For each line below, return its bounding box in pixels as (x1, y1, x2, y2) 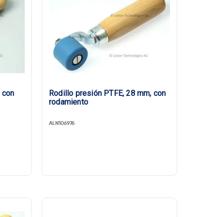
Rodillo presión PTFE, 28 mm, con (49, 89, 166, 98)
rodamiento (49, 97, 88, 107)
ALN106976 (49, 121, 75, 126)
